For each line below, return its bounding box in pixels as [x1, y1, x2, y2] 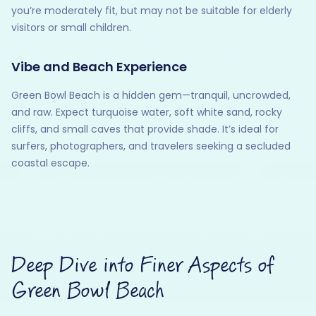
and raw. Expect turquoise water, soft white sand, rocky [11, 105, 282, 120]
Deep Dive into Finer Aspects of [11, 255, 274, 278]
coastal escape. [11, 156, 90, 171]
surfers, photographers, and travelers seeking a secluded [11, 139, 291, 154]
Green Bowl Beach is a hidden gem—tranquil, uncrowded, [11, 88, 291, 103]
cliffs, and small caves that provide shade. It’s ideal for [11, 122, 279, 137]
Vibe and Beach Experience [11, 58, 187, 76]
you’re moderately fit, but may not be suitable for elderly [11, 4, 292, 18]
